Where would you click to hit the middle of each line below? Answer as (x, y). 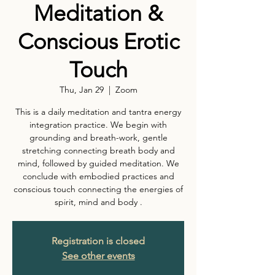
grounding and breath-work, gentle (98, 138)
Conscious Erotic (98, 42)
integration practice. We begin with (98, 125)
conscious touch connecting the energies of (98, 189)
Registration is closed (98, 241)
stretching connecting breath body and (98, 151)
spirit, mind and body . (98, 202)
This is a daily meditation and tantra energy (98, 112)
